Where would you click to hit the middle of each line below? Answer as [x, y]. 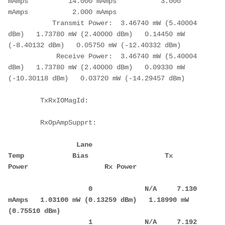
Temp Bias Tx [90, 155]
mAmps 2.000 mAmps [62, 12]
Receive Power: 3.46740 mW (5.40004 [102, 56]
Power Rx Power [72, 166]
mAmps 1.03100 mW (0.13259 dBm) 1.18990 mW [98, 200]
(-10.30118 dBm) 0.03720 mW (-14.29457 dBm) [96, 78]
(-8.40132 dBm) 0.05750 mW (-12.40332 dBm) [94, 45]
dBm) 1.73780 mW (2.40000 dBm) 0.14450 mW [96, 34]
